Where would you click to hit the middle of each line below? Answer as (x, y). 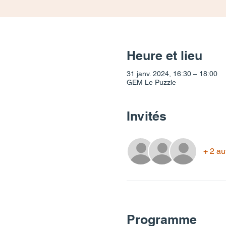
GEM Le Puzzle (151, 82)
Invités (146, 116)
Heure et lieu (164, 55)
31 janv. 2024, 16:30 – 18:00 (172, 74)
